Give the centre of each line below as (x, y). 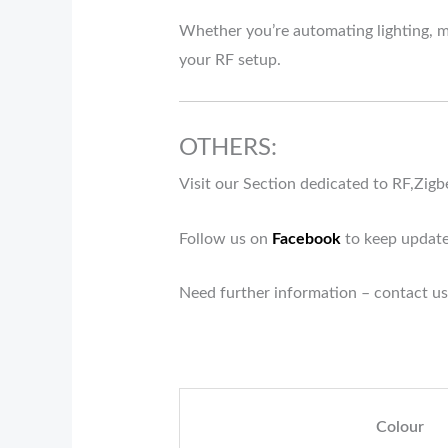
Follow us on (225, 238)
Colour (399, 427)
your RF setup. (229, 60)
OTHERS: (227, 148)
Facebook (306, 238)
